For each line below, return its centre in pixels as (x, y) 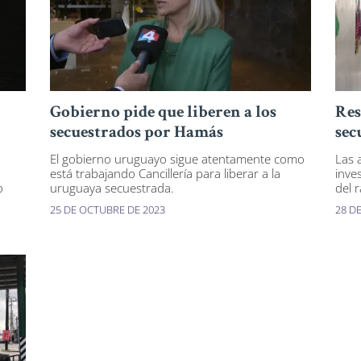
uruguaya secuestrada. (112, 188)
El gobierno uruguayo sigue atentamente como (178, 159)
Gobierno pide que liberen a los (164, 114)
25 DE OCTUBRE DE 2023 (108, 210)
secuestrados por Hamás (137, 134)
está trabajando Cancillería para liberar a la (166, 174)
